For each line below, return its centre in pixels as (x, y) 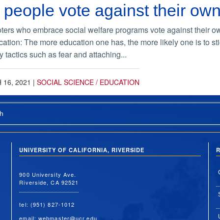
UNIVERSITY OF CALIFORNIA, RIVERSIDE (82, 150)
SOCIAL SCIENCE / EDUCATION (88, 82)
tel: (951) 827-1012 (47, 204)
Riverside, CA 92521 (49, 182)
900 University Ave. (48, 174)
